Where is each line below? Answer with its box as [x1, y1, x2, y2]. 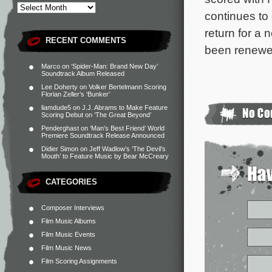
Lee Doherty [41, 83, 78, 90]
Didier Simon [41, 145, 78, 152]
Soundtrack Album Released [41, 70, 124, 77]
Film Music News [41, 244, 92, 251]
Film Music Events [41, 231, 95, 238]
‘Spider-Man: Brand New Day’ [71, 63, 158, 70]
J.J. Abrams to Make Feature [82, 104, 168, 111]
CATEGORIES [46, 177, 97, 186]
